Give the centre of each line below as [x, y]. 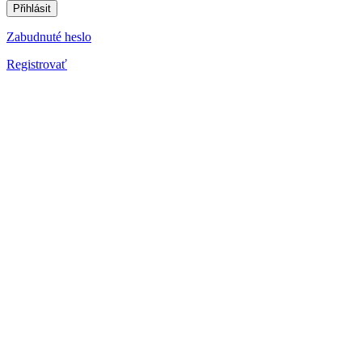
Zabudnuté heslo [49, 37]
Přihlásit [32, 9]
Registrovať [37, 65]
